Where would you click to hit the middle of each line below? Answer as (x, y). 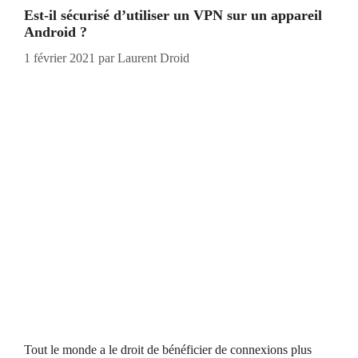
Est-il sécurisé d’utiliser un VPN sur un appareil (173, 16)
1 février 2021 (60, 58)
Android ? (56, 32)
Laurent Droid (153, 58)
